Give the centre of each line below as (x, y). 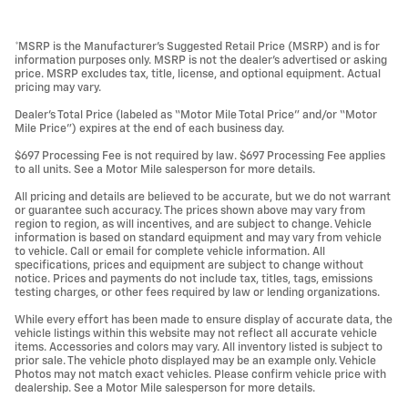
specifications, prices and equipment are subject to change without (189, 265)
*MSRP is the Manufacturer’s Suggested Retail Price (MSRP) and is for (197, 46)
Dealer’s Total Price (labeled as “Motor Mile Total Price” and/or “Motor (196, 115)
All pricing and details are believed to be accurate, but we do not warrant (203, 197)
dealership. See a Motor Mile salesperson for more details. (165, 388)
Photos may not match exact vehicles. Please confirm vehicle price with (200, 374)
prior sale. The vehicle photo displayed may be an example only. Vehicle (195, 361)
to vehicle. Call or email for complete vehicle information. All (170, 251)
